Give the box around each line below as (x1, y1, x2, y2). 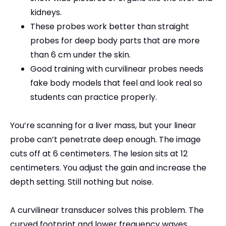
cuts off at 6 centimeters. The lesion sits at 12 (10, 148, 188, 160)
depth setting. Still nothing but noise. (10, 176, 153, 188)
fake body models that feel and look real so (30, 77, 202, 89)
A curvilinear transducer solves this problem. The (10, 204, 204, 216)
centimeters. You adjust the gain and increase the (10, 162, 206, 174)
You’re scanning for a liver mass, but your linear (10, 120, 196, 132)
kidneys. (30, 7, 62, 19)
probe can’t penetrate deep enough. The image (10, 134, 201, 146)
